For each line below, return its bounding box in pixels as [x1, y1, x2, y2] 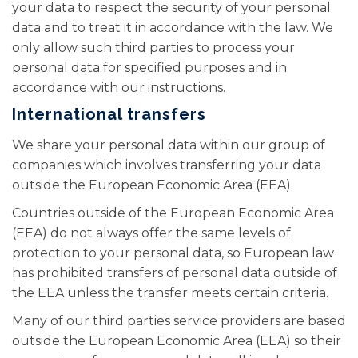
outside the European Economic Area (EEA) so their [12, 333, 341, 348]
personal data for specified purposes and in [12, 60, 287, 75]
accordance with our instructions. [12, 80, 225, 95]
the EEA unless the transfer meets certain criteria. [12, 285, 328, 300]
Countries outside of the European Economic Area [12, 205, 334, 221]
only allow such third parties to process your [12, 40, 295, 55]
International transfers [12, 105, 206, 124]
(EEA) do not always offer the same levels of [12, 225, 291, 241]
